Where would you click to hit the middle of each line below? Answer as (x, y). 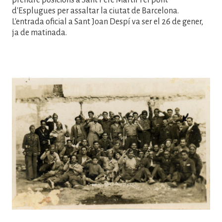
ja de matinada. (39, 32)
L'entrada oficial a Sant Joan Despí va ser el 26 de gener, (108, 22)
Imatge (25, 83)
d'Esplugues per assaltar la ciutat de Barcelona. (95, 11)
